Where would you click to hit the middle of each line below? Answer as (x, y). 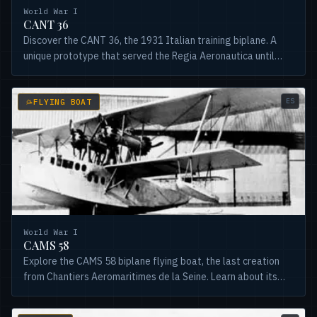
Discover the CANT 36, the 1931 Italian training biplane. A (150, 40)
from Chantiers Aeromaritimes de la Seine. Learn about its (150, 277)
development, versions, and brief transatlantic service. (143, 292)
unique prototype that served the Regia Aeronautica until (149, 56)
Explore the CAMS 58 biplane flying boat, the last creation (151, 261)
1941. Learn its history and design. (98, 71)
